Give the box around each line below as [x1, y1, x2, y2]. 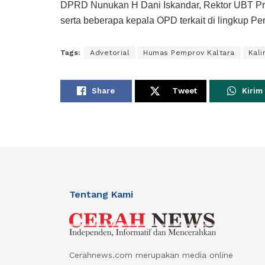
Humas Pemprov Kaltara [143, 48, 235, 57]
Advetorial [90, 48, 130, 57]
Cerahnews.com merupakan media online [69, 250, 233, 260]
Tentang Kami [69, 188, 133, 200]
